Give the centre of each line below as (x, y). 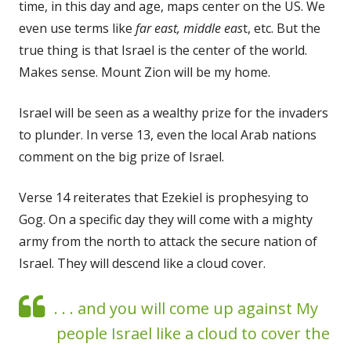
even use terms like (77, 28)
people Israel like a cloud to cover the (193, 333)
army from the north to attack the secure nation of (168, 241)
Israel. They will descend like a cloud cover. (142, 263)
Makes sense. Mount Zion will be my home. (145, 72)
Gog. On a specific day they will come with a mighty (166, 219)
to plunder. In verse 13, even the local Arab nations (168, 134)
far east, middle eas (189, 28)
